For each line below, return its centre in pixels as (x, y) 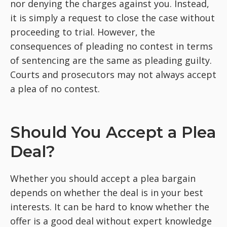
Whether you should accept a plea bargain (103, 179)
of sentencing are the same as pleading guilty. (111, 61)
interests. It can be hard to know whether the (110, 207)
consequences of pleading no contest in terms (111, 46)
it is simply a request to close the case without (112, 18)
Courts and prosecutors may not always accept (113, 75)
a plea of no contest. (55, 89)
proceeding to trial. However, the (83, 32)
